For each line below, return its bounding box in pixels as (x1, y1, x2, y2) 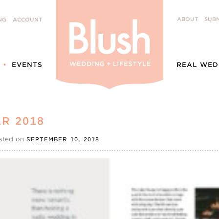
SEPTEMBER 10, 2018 (26, 136, 100, 143)
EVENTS (12, 61, 43, 69)
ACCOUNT (13, 17, 42, 23)
